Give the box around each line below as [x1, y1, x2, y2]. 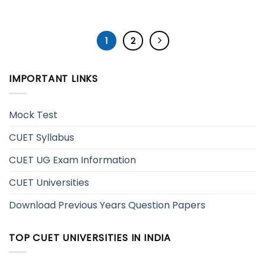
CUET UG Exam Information [9, 153, 136, 167]
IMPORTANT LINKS [9, 72, 98, 86]
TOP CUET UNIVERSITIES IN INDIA [9, 230, 171, 245]
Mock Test [9, 107, 58, 122]
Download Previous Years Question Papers [9, 198, 205, 212]
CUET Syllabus [9, 130, 74, 144]
